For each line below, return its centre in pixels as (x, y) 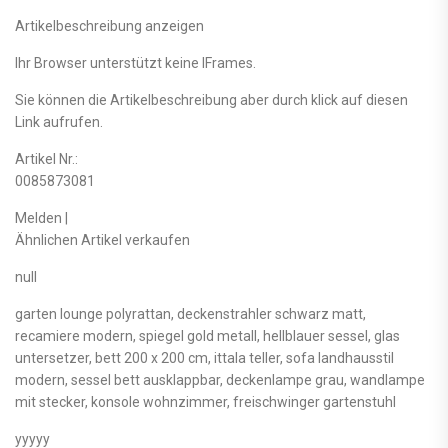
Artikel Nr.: (46, 158)
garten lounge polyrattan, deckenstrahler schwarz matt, (190, 313)
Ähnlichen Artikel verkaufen (102, 239)
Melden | (41, 217)
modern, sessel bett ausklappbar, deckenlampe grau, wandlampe (220, 379)
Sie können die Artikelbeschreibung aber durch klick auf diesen (211, 99)
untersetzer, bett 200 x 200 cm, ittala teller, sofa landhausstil (204, 357)
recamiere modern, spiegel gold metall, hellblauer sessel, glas (207, 335)
